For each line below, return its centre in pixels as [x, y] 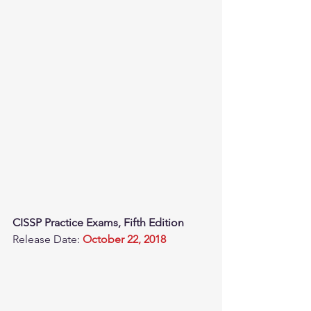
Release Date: [48, 239]
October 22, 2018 [124, 239]
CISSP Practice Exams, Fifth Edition [98, 223]
